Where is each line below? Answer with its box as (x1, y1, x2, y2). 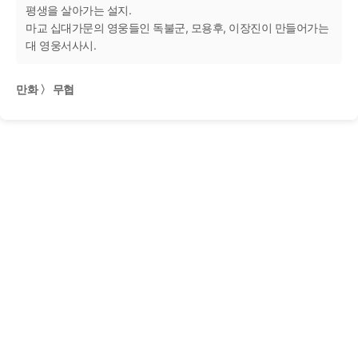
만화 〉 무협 (16, 82, 74, 97)
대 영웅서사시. (26, 38, 96, 52)
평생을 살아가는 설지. (26, 3, 131, 17)
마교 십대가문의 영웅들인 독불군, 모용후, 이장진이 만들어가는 (26, 21, 328, 34)
